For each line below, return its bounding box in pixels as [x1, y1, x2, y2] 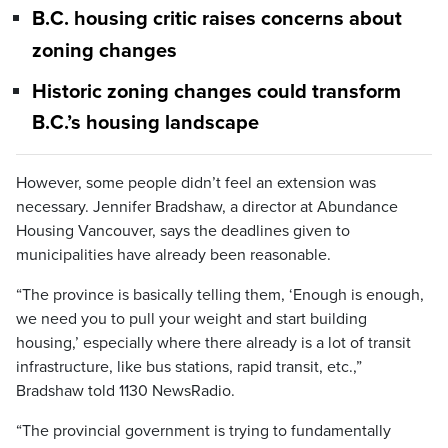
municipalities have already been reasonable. [16, 245, 331, 266]
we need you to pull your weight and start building [16, 309, 367, 330]
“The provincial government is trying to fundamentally [16, 421, 391, 442]
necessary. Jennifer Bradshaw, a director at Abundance [16, 197, 398, 218]
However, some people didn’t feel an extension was [16, 173, 376, 194]
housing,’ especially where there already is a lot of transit [16, 333, 411, 354]
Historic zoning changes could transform [32, 79, 401, 104]
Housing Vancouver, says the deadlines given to [16, 221, 350, 242]
